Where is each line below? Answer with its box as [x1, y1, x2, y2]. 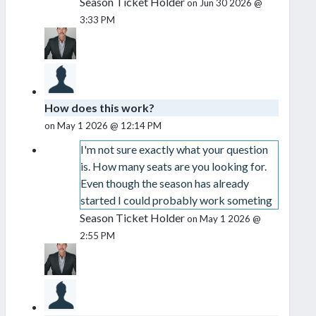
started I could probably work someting [80, 193, 272, 207]
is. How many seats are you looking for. [80, 159, 267, 174]
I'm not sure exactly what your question [80, 142, 268, 157]
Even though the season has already [80, 176, 249, 190]
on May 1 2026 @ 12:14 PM [44, 120, 162, 132]
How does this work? [44, 101, 154, 115]
